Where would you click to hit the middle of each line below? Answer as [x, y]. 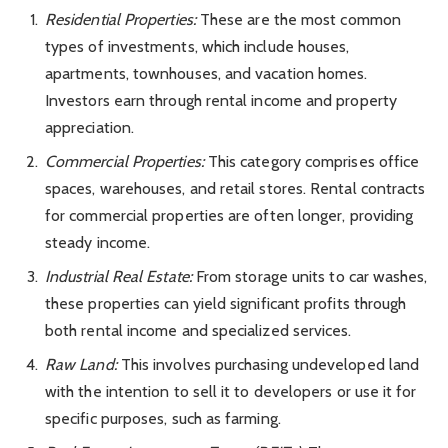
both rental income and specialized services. [198, 330]
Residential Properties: [120, 19]
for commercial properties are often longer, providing [229, 215]
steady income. [98, 242]
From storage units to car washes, [309, 276]
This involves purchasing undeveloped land [268, 364]
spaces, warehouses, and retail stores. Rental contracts [235, 188]
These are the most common [298, 19]
